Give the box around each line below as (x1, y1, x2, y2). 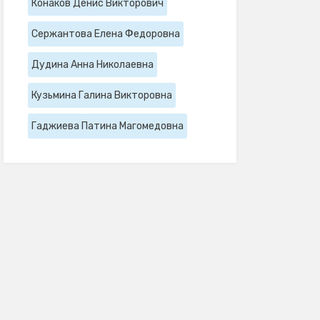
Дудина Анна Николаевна (31, 58, 154, 71)
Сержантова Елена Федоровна (31, 27, 180, 40)
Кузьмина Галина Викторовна (31, 89, 172, 101)
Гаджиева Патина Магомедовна (31, 119, 184, 132)
